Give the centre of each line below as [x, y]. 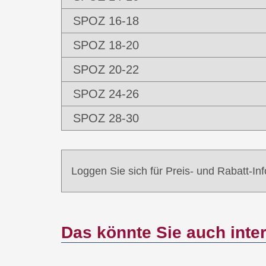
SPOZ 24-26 [106, 94]
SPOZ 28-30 [106, 118]
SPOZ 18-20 [106, 45]
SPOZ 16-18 [106, 21]
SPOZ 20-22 [106, 69]
